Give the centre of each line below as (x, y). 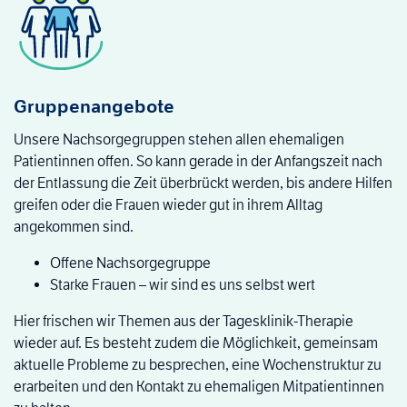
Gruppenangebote (94, 107)
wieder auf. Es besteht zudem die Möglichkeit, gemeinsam (196, 343)
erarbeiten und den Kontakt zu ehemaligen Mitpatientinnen (199, 387)
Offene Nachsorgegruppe (130, 263)
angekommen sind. (74, 227)
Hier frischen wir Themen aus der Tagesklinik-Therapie (184, 322)
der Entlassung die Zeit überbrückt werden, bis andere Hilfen (203, 184)
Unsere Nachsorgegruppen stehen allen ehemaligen (179, 140)
